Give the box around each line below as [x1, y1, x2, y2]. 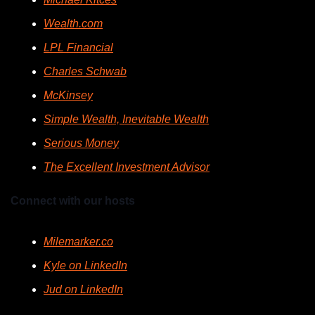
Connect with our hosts [11, 195, 135, 207]
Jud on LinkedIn [44, 283, 123, 296]
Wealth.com [44, 18, 103, 30]
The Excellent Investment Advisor [44, 161, 210, 174]
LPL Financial [44, 41, 113, 54]
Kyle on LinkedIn [44, 259, 127, 272]
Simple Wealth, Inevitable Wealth [44, 113, 209, 126]
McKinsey [44, 89, 93, 102]
